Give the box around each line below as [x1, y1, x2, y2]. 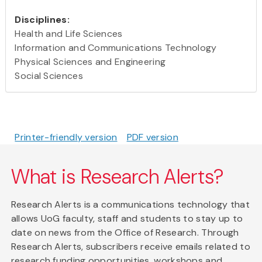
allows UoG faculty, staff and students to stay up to [11, 212, 243, 225]
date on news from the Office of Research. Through [11, 226, 239, 239]
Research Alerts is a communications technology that [11, 198, 250, 211]
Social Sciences [15, 69, 83, 82]
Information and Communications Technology [15, 41, 217, 54]
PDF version [126, 130, 178, 143]
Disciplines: [15, 13, 70, 26]
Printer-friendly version [15, 130, 118, 143]
